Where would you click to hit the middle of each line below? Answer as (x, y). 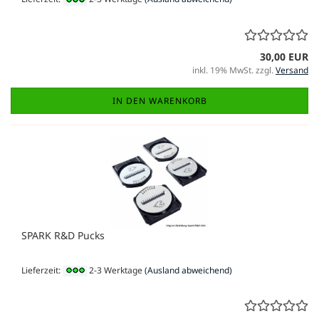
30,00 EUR (284, 56)
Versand (292, 70)
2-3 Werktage (115, 270)
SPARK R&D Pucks (63, 235)
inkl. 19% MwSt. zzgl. (234, 70)
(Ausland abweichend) (188, 270)
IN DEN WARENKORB (159, 100)
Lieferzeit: (42, 270)
